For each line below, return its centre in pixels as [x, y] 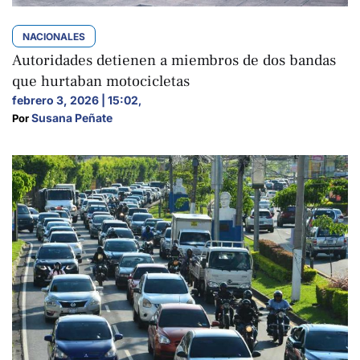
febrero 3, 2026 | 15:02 [75, 100]
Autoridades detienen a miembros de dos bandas [174, 60]
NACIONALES [54, 36]
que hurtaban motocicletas [101, 81]
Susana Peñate [72, 117]
